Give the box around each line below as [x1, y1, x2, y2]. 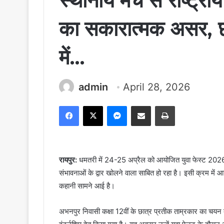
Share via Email [150, 101, 166, 110]
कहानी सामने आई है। [59, 181, 115, 191]
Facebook [78, 101, 109, 110]
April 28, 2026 [123, 81, 190, 93]
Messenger [126, 101, 162, 110]
